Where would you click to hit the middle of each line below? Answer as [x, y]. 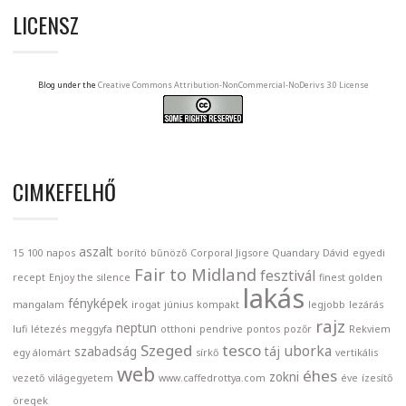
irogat [146, 305]
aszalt [96, 252]
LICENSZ [46, 25]
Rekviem [370, 329]
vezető [29, 378]
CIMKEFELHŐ [64, 192]
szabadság [106, 352]
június [179, 305]
